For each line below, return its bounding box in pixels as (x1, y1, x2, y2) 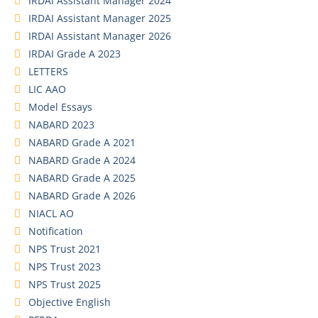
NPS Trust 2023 (28, 259, 101, 273)
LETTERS (28, 64, 68, 78)
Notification (28, 224, 83, 238)
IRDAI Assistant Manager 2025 (28, 11, 171, 25)
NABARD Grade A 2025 (28, 170, 136, 185)
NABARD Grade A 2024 (28, 153, 136, 167)
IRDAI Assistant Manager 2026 (28, 28, 171, 43)
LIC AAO (28, 82, 66, 96)
